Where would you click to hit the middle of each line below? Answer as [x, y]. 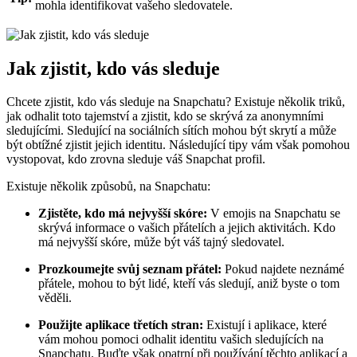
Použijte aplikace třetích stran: [121, 325]
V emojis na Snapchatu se [274, 214]
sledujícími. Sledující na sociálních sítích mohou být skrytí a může [171, 131]
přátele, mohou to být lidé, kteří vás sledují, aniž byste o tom [189, 284]
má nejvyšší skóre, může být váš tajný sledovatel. [161, 242]
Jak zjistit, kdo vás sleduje [113, 68]
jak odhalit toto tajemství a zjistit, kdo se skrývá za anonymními [165, 116]
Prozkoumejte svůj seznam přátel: [130, 269]
